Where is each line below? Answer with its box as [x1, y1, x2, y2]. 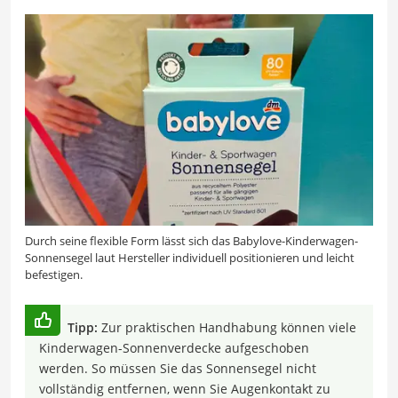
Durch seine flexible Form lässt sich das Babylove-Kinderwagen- [25, 232, 358, 249]
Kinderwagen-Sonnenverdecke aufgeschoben [39, 338, 309, 356]
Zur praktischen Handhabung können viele [101, 318, 356, 336]
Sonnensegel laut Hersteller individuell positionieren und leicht [25, 249, 354, 266]
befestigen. [25, 266, 83, 283]
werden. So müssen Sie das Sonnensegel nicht [39, 359, 316, 377]
